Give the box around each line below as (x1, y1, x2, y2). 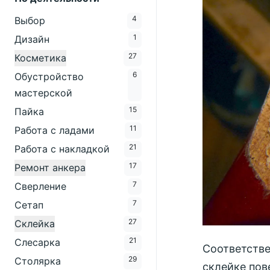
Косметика (14, 52, 66, 64)
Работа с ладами (14, 124, 95, 136)
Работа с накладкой (14, 143, 110, 155)
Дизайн (14, 33, 49, 45)
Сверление (14, 180, 66, 192)
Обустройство (14, 71, 84, 83)
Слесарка (14, 236, 60, 248)
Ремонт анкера (14, 162, 86, 174)
